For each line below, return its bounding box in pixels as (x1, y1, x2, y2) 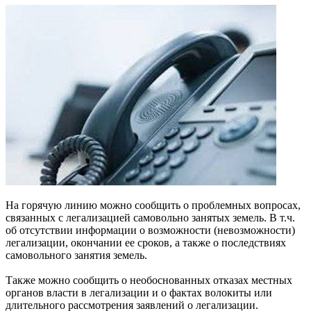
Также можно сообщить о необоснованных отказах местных (6, 274, 292, 286)
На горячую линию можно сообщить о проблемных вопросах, (6, 199, 301, 211)
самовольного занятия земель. (6, 249, 147, 261)
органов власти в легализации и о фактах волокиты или (6, 286, 272, 299)
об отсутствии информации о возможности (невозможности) (6, 224, 295, 236)
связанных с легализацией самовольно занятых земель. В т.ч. (6, 211, 295, 224)
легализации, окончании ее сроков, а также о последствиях (6, 236, 286, 249)
